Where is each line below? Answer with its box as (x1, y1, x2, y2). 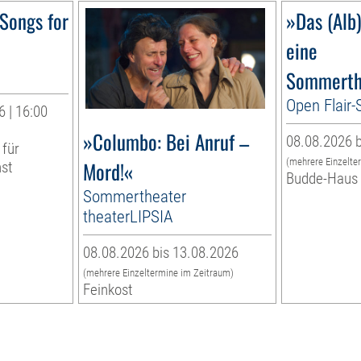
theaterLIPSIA (83, 206, 174, 227)
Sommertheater (83, 186, 187, 207)
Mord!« (83, 156, 134, 187)
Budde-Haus (285, 169, 358, 189)
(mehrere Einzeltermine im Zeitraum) (83, 267, 234, 280)
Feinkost (83, 280, 134, 300)
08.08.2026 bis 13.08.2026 (83, 243, 239, 263)
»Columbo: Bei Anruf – (83, 127, 250, 157)
